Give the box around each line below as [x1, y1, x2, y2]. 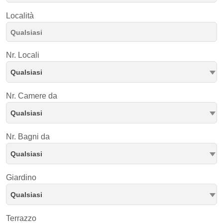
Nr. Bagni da [6, 132, 50, 141]
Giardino [6, 173, 36, 182]
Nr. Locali [6, 51, 39, 59]
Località [6, 11, 34, 20]
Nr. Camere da [6, 92, 57, 100]
